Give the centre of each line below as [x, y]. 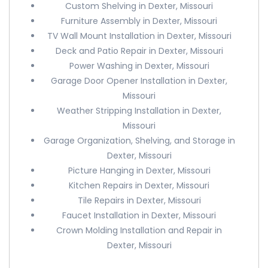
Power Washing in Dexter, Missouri [139, 66]
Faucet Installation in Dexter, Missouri [139, 215]
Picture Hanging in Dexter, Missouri [139, 170]
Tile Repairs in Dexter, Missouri [139, 200]
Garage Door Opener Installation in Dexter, [139, 81]
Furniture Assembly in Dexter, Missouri [139, 21]
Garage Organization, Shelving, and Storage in [139, 141]
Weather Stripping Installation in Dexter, [139, 111]
